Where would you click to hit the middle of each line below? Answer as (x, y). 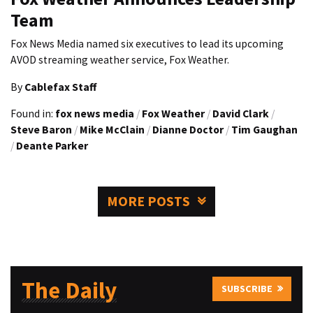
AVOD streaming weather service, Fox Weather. (120, 60)
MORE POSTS (149, 202)
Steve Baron (41, 130)
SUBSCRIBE (247, 289)
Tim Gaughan (264, 130)
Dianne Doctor (188, 130)
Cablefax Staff (60, 87)
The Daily (69, 290)
